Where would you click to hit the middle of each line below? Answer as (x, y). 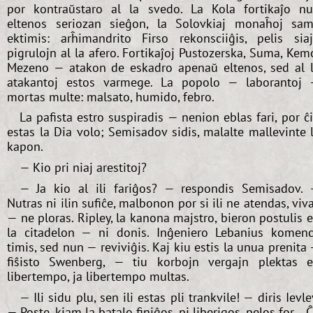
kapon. (25, 147)
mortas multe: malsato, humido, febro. (111, 96)
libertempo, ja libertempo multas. (98, 277)
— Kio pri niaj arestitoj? (83, 168)
